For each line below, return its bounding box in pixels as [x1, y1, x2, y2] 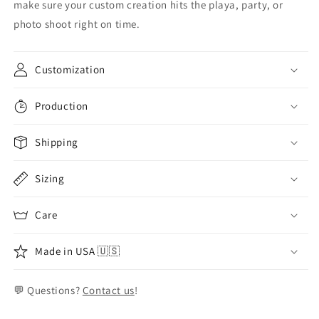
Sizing [35, 172, 65, 185]
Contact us [82, 283, 135, 297]
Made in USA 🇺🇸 [35, 244, 120, 258]
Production [35, 99, 88, 113]
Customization [35, 63, 105, 76]
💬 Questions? [14, 283, 83, 297]
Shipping [35, 135, 78, 149]
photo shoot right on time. [14, 17, 140, 31]
